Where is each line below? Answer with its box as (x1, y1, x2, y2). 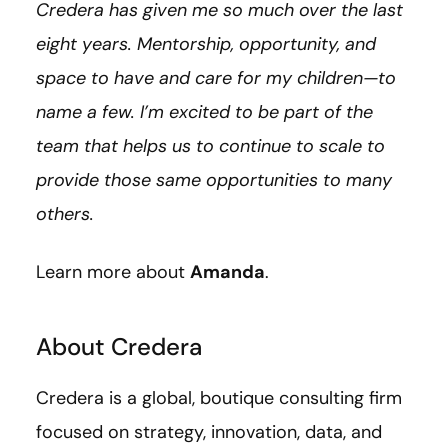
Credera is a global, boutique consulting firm (36, 385, 402, 410)
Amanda (190, 259, 265, 284)
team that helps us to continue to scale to (36, 133, 385, 158)
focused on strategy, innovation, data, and (36, 419, 382, 444)
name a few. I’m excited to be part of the (36, 99, 373, 124)
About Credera (36, 330, 208, 362)
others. (36, 201, 94, 226)
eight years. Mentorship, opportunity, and (36, 31, 376, 56)
